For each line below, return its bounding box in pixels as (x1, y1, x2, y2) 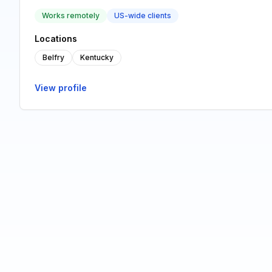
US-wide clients (114, 11, 171, 20)
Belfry (42, 53, 64, 62)
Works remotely (42, 11, 100, 20)
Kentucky (80, 53, 114, 62)
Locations (35, 33, 77, 44)
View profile (35, 83, 87, 93)
